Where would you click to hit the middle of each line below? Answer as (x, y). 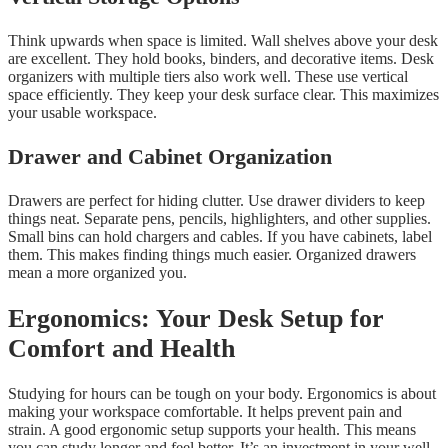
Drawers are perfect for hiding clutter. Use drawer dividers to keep (216, 200)
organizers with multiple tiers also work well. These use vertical (208, 76)
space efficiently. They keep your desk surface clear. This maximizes (223, 94)
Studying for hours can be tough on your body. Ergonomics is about (222, 394)
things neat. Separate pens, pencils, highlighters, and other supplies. (219, 218)
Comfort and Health (121, 348)
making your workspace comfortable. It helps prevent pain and (205, 412)
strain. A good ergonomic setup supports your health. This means (212, 430)
